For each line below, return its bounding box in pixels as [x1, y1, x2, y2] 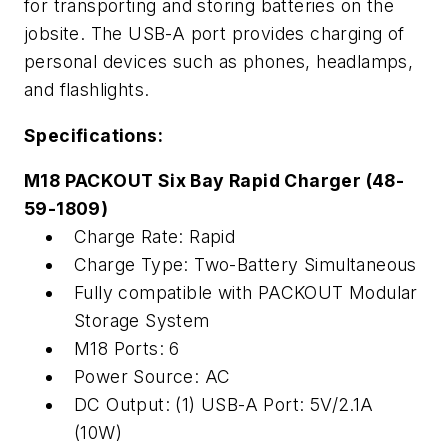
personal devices [24, 51, 173, 73]
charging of [304, 23, 405, 45]
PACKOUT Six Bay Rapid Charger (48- [60, 170, 405, 192]
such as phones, [172, 51, 317, 73]
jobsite [24, 23, 80, 45]
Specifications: [24, 124, 163, 146]
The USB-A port [90, 23, 232, 45]
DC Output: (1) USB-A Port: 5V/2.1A [74, 394, 374, 416]
